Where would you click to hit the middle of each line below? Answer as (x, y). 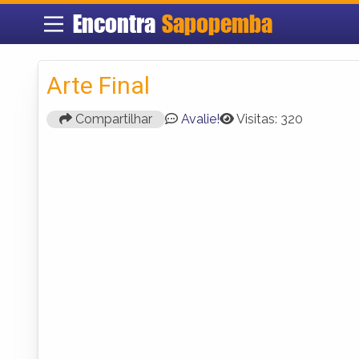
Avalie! (200, 119)
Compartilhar (112, 119)
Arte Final (98, 85)
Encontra (117, 24)
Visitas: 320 (270, 119)
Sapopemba (217, 24)
